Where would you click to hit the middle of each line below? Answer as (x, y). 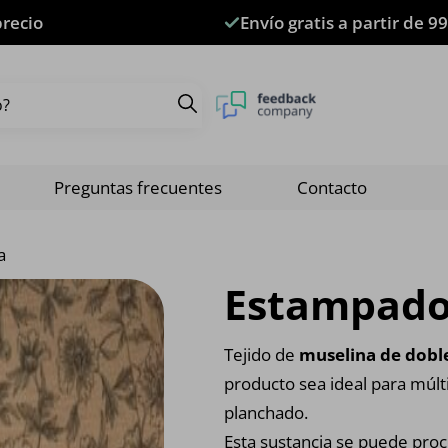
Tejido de (261, 354)
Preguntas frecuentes (138, 187)
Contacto (332, 187)
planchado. (266, 412)
